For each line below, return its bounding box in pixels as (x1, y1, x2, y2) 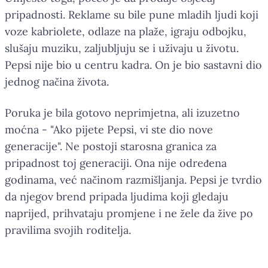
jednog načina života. (5, 74, 109, 89)
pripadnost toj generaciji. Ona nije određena (5, 156, 227, 170)
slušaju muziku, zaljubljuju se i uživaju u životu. (5, 41, 239, 55)
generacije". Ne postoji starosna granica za (5, 139, 217, 153)
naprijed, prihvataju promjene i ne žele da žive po (5, 206, 253, 220)
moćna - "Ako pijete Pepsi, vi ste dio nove (5, 122, 213, 136)
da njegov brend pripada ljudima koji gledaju (5, 189, 229, 203)
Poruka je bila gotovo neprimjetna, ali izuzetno (5, 105, 240, 120)
